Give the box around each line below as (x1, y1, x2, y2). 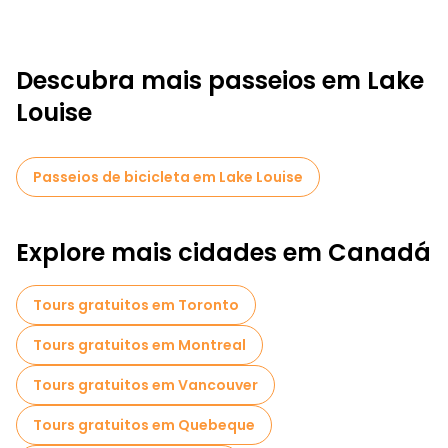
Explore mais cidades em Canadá (16, 236, 431, 269)
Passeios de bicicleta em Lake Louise (33, 167, 303, 187)
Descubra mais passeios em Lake (16, 64, 424, 97)
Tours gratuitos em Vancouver (33, 375, 258, 395)
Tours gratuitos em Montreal (33, 335, 246, 355)
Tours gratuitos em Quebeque (33, 415, 255, 435)
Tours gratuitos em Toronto (33, 295, 239, 315)
